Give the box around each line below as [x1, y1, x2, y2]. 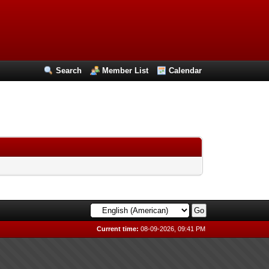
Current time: [97, 225, 139, 232]
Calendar [169, 66, 202, 75]
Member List [102, 66, 149, 75]
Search [56, 66, 82, 75]
